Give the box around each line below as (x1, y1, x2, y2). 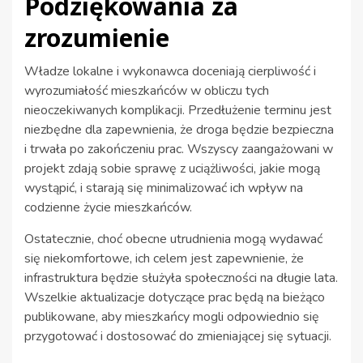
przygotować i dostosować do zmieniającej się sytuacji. (24, 327, 331, 346)
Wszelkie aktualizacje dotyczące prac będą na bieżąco (24, 288, 325, 307)
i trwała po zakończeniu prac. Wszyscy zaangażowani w (24, 140, 333, 159)
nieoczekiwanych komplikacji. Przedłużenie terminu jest (24, 101, 331, 120)
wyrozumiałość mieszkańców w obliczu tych (24, 82, 269, 100)
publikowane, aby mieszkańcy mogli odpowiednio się (24, 308, 319, 327)
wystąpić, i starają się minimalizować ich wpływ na (24, 179, 303, 198)
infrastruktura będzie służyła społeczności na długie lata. (24, 269, 338, 288)
